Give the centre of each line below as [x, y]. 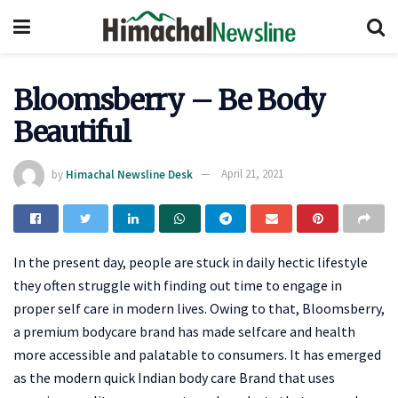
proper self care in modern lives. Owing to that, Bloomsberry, [199, 308]
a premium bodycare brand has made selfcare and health [184, 331]
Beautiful [72, 132]
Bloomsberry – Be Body [170, 100]
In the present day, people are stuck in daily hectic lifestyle [191, 262]
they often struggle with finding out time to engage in [178, 285]
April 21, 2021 [252, 174]
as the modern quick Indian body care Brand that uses [174, 377]
